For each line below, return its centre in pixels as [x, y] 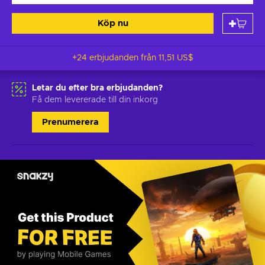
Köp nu [113, 23]
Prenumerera [70, 122]
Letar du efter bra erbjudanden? [97, 88]
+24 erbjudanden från [115, 58]
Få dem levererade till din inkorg [95, 100]
